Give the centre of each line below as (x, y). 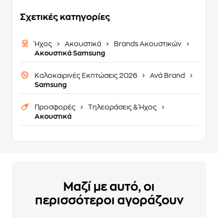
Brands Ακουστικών (148, 44)
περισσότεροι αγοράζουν (109, 200)
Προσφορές (56, 107)
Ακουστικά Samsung (70, 53)
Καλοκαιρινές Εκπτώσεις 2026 (87, 75)
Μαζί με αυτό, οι (109, 187)
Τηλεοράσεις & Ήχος (122, 107)
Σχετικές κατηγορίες (65, 17)
